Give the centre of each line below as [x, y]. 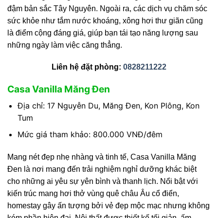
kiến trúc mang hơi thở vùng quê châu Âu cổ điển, [93, 194]
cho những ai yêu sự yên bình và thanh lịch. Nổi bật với [103, 182]
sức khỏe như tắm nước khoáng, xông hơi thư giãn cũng [105, 20]
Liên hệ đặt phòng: [87, 67]
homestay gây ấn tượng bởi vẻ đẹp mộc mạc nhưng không [109, 206]
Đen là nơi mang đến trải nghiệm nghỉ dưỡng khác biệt [102, 169]
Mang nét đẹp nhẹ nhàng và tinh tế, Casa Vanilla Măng [102, 157]
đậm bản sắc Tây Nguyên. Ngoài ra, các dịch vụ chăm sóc [107, 8]
